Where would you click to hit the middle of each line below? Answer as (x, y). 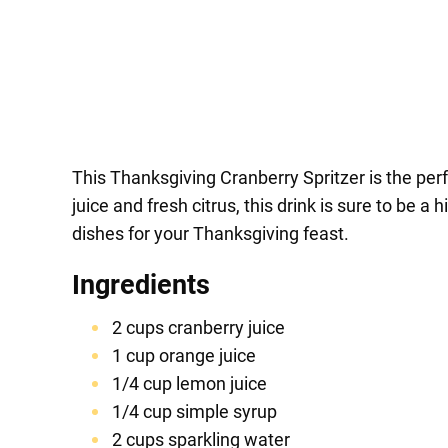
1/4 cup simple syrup (194, 412)
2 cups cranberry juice (198, 328)
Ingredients (141, 285)
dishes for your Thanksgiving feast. (210, 234)
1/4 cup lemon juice (189, 384)
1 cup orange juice (184, 356)
